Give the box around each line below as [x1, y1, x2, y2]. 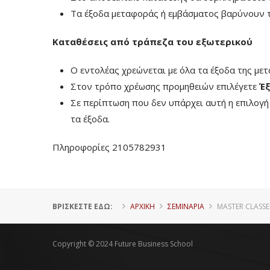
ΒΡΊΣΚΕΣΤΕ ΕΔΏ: [52, 201, 113, 212]
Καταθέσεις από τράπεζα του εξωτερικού [52, 36, 253, 48]
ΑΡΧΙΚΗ [130, 201, 155, 212]
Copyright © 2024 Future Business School [52, 239, 193, 249]
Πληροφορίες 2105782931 [52, 141, 166, 153]
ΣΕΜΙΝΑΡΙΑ [168, 201, 204, 212]
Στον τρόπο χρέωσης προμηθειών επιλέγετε [71, 80, 259, 92]
